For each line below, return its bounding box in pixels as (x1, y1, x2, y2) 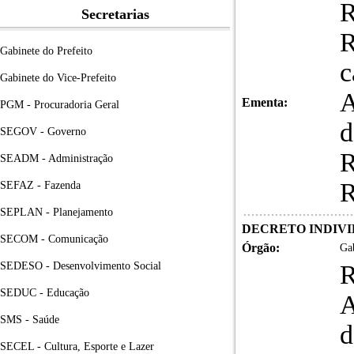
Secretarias (81, 6, 149, 22)
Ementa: (242, 96, 288, 109)
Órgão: (242, 241, 280, 254)
